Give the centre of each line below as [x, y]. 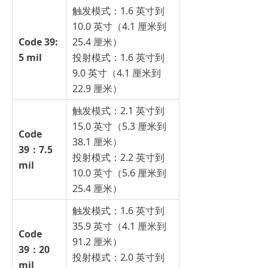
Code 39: [38, 42]
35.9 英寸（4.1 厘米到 [119, 226]
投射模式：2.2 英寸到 [118, 158]
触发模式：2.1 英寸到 [118, 111]
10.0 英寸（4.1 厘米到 [119, 27]
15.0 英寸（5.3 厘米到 [119, 127]
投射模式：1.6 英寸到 [118, 58]
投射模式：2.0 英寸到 [118, 258]
